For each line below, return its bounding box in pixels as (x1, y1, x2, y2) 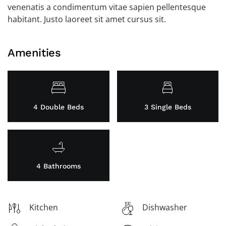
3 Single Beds (144, 103, 191, 111)
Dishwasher (142, 202, 187, 213)
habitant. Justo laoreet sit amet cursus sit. (8, 14, 166, 25)
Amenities (8, 46, 61, 59)
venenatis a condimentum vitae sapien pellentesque (8, 2, 206, 13)
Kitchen (29, 202, 58, 213)
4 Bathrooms (36, 162, 81, 170)
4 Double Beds (33, 103, 84, 111)
